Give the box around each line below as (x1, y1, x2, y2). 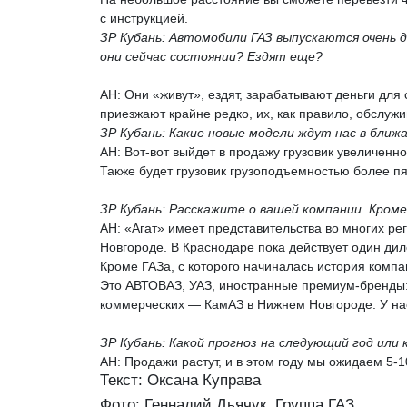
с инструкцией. (100, 10, 188, 25)
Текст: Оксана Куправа (100, 371, 261, 389)
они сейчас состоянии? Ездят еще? (100, 48, 323, 64)
